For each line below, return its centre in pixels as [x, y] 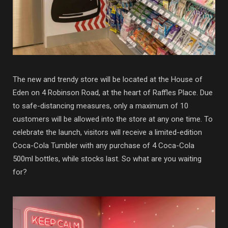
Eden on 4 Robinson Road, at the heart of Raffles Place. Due [113, 93]
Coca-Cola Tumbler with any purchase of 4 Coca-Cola [104, 146]
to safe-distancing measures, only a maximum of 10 [101, 106]
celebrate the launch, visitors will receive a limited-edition [107, 133]
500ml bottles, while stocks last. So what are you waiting [107, 159]
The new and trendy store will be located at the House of [108, 80]
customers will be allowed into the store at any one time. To [113, 119]
